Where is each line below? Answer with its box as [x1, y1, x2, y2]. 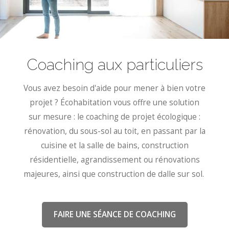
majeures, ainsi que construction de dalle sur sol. [23, 168, 206, 179]
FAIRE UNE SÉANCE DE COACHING [53, 209, 176, 220]
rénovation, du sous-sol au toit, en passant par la [24, 125, 205, 136]
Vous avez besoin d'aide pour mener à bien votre [24, 82, 205, 94]
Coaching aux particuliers [26, 55, 203, 74]
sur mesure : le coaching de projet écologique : [29, 111, 200, 122]
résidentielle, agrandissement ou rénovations [29, 154, 200, 165]
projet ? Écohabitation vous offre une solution [30, 97, 199, 108]
